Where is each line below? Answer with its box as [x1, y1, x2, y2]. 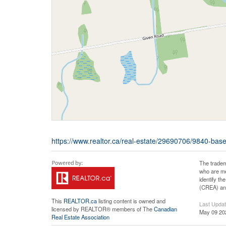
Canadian [154, 205, 177, 213]
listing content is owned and [97, 197, 165, 205]
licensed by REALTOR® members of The [51, 205, 154, 213]
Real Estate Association [51, 213, 109, 221]
